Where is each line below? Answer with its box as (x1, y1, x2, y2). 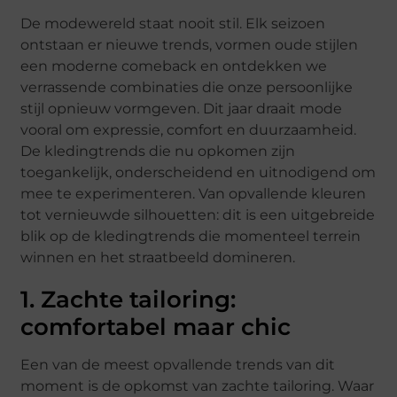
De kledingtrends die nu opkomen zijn (20, 143, 296, 160)
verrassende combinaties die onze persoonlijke (20, 79, 354, 97)
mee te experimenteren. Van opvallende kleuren (20, 185, 367, 203)
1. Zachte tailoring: (20, 285, 237, 315)
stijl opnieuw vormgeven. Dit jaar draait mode (20, 100, 343, 118)
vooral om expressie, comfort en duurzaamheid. (20, 121, 357, 139)
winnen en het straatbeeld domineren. (20, 249, 296, 267)
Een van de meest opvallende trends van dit (20, 356, 336, 374)
